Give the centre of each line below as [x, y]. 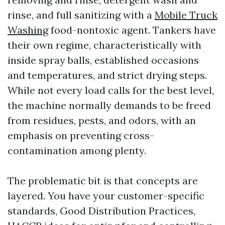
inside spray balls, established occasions [103, 60]
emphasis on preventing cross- [81, 135]
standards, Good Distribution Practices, [101, 211]
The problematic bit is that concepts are [103, 181]
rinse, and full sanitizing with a [81, 15]
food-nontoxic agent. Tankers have [132, 30]
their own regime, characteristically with [104, 45]
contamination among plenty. [77, 150]
